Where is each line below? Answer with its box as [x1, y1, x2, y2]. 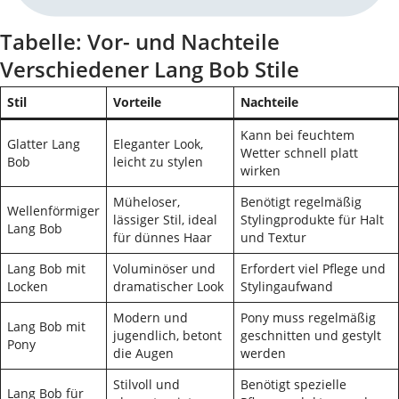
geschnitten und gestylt [240, 327, 381, 344]
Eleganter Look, [113, 135, 203, 152]
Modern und [113, 309, 188, 326]
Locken [7, 278, 48, 295]
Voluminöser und [113, 260, 216, 277]
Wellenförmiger [7, 202, 100, 219]
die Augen [113, 345, 174, 362]
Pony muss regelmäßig [240, 309, 376, 326]
